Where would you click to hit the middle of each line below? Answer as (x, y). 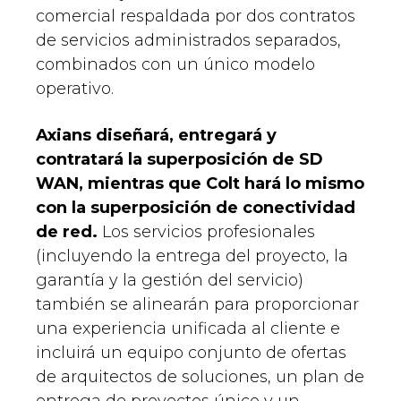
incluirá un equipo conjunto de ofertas (191, 353)
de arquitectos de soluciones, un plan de (200, 377)
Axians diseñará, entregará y (156, 136)
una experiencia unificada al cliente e (188, 329)
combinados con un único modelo (175, 65)
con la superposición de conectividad (196, 208)
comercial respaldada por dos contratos (196, 17)
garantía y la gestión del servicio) (170, 281)
